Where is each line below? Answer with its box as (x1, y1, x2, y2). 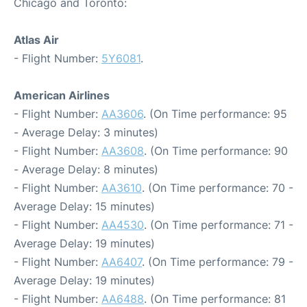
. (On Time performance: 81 (144, 292, 286, 306)
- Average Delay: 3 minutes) (14, 125, 158, 139)
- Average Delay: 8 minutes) (14, 162, 158, 176)
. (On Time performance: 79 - (142, 255, 293, 269)
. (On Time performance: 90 (144, 144, 288, 158)
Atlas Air (14, 33, 59, 47)
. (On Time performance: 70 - (142, 181, 293, 195)
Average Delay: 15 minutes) (14, 199, 155, 213)
